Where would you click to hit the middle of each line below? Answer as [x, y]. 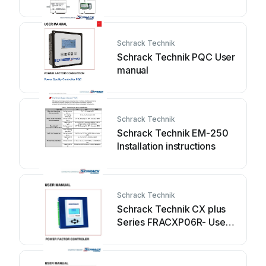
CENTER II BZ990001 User [176, 7]
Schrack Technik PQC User [176, 57]
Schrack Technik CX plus [172, 209]
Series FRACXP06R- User [173, 222]
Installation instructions [166, 146]
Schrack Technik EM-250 [173, 133]
